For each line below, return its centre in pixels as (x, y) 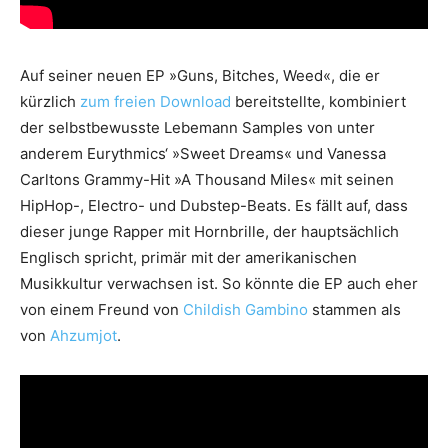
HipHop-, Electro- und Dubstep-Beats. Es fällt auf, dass (214, 205)
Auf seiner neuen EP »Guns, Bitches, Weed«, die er (200, 75)
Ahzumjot (83, 335)
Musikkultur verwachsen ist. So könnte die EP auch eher (219, 283)
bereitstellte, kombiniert (318, 101)
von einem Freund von (101, 309)
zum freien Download (155, 101)
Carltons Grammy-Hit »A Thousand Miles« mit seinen (207, 179)
